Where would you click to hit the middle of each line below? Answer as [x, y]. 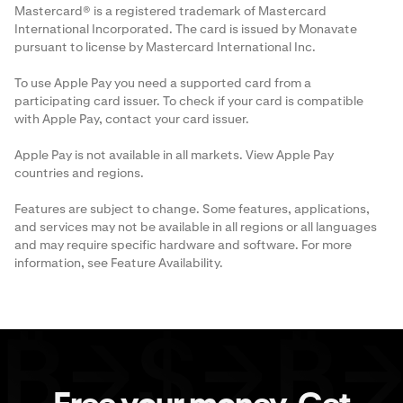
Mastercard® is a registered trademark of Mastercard [170, 11]
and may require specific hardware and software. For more [183, 245]
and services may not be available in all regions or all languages [196, 227]
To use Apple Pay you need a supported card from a [163, 83]
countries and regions [77, 173]
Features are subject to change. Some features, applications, [192, 209]
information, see [63, 263]
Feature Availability [165, 263]
